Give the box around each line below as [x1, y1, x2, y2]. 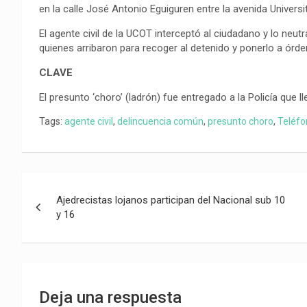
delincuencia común [117, 116, 204, 127]
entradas [21, 229, 107, 255]
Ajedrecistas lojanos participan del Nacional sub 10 [56, 194, 285, 206]
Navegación [21, 173, 136, 199]
